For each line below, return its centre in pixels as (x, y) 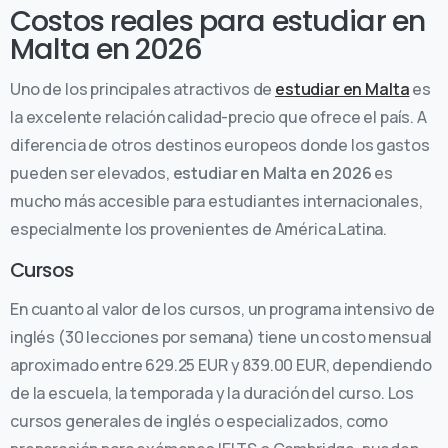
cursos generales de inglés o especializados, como (199, 421)
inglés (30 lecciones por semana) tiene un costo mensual (221, 337)
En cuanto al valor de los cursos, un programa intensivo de (222, 309)
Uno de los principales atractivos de (143, 89)
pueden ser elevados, (91, 173)
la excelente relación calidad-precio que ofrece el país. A (218, 117)
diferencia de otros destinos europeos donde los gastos (220, 145)
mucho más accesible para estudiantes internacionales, (216, 201)
